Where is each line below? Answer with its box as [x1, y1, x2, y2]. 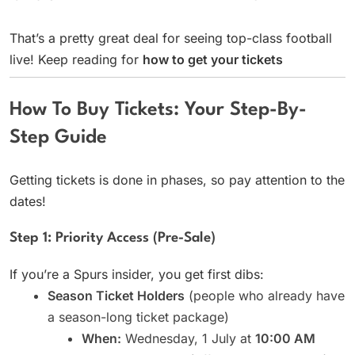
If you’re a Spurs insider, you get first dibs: [10, 265, 264, 282]
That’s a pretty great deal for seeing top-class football [10, 30, 332, 47]
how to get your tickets [143, 52, 283, 68]
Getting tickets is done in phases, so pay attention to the [10, 171, 345, 188]
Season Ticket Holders [48, 287, 185, 303]
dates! [10, 193, 46, 209]
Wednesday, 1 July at [121, 330, 256, 346]
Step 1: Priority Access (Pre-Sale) [10, 231, 216, 245]
